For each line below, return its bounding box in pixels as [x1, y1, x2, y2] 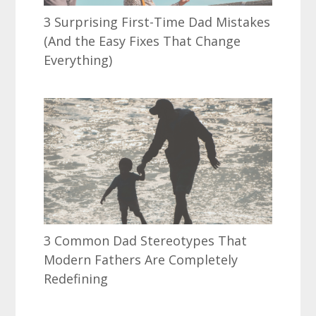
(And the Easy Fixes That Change [44, 32, 241, 49]
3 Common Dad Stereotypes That [44, 232, 248, 250]
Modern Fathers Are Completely [44, 251, 238, 269]
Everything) [44, 51, 113, 68]
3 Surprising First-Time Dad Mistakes [44, 13, 271, 30]
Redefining [44, 270, 109, 288]
